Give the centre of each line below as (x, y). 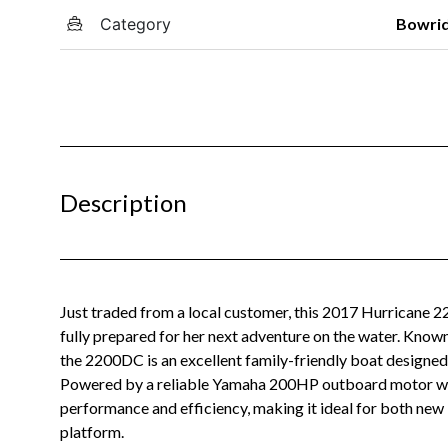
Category (135, 23)
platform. (92, 431)
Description (123, 202)
